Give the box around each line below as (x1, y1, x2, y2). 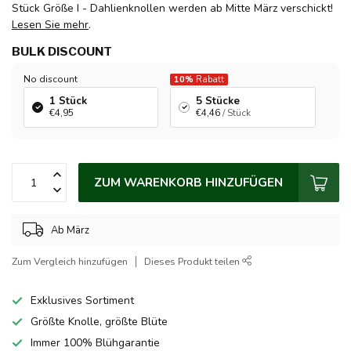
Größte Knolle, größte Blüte (31, 314, 168, 330)
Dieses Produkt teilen (144, 255, 242, 269)
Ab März (51, 223, 89, 237)
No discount (24, 73, 78, 86)
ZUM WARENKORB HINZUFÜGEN (94, 174, 283, 191)
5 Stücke (196, 94, 240, 109)
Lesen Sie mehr (12, 17, 89, 33)
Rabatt (194, 74, 224, 86)
